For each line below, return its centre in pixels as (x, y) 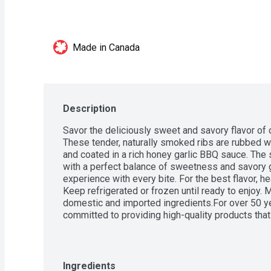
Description (90, 108)
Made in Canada (106, 47)
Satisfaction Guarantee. (112, 227)
